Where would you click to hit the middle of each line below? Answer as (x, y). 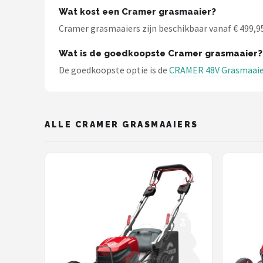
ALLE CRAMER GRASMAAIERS (122, 124)
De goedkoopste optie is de (114, 70)
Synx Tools (49, 61)
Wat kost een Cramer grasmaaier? (137, 12)
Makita (38, 33)
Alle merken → (57, 119)
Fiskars (39, 90)
